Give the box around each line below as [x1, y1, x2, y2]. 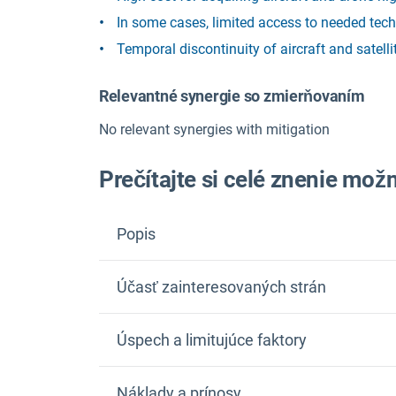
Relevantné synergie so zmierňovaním [99, 86, 365, 105]
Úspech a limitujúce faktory [117, 331, 307, 350]
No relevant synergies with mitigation [99, 120, 330, 138]
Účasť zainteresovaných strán [117, 278, 326, 297]
